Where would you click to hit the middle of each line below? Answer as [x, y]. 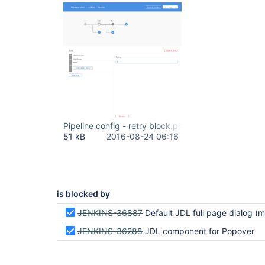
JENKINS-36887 [110, 213]
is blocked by [83, 194]
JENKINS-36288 [110, 231]
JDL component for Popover [200, 231]
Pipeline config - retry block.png [126, 126]
